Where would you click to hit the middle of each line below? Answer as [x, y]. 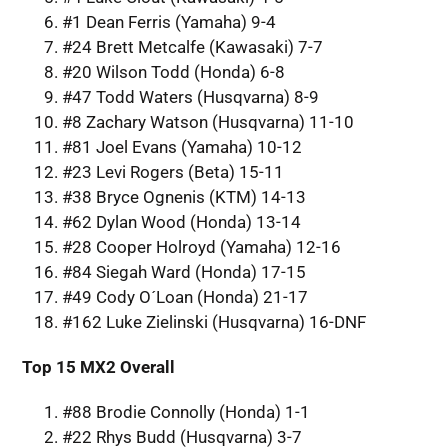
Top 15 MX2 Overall [98, 366]
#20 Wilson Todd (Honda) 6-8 [173, 71]
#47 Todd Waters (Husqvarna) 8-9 [190, 96]
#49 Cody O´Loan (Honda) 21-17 [184, 296]
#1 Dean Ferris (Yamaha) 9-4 [168, 21]
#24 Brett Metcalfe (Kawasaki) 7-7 [192, 46]
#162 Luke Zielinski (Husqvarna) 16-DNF [213, 321]
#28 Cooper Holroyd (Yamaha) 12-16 [201, 246]
